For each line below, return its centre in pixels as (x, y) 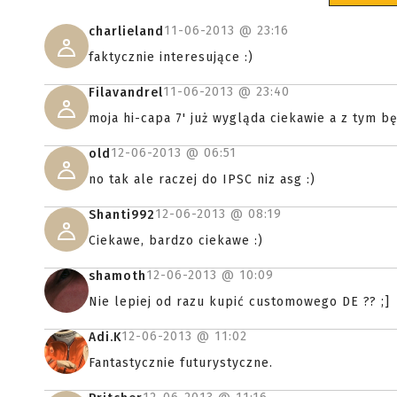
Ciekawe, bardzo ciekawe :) (176, 241)
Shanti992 (122, 215)
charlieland (126, 32)
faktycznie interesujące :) (171, 58)
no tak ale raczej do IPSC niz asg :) (202, 180)
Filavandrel (126, 93)
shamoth (117, 276)
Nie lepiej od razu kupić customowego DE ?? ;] (239, 302)
